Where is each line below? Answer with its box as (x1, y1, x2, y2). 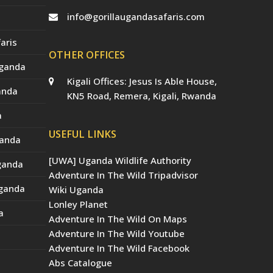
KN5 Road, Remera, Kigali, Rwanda (66, 89, 216, 102)
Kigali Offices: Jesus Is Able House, (66, 74, 217, 87)
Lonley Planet (48, 197, 108, 210)
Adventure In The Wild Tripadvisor (48, 168, 198, 181)
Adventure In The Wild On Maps (48, 212, 187, 225)
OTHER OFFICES (48, 48, 125, 62)
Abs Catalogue (48, 256, 112, 269)
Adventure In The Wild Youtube (48, 227, 185, 239)
